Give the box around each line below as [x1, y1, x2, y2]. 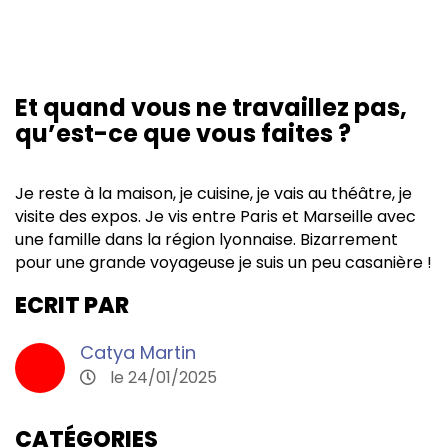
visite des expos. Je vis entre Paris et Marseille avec [15, 204, 416, 228]
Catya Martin [80, 339, 196, 365]
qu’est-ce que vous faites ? [15, 116, 351, 150]
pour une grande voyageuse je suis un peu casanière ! [15, 250, 432, 274]
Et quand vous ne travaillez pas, [15, 90, 407, 124]
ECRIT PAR [15, 289, 129, 321]
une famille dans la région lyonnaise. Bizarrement [15, 227, 398, 251]
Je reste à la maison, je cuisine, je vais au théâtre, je [15, 181, 412, 205]
